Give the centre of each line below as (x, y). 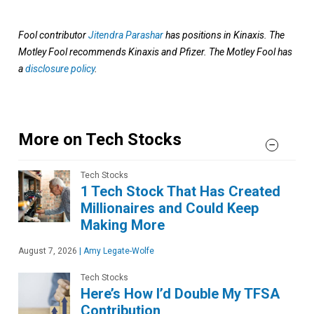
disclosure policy (60, 69)
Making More (123, 225)
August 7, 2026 (48, 251)
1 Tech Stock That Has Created (180, 192)
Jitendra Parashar (126, 35)
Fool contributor (53, 35)
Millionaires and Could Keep (170, 209)
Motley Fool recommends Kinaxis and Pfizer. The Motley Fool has (155, 52)
